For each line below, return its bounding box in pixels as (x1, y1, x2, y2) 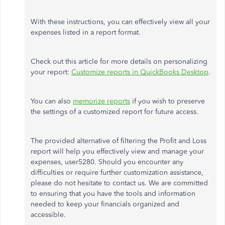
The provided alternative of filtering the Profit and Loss (31, 137, 206, 145)
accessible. (31, 210, 68, 219)
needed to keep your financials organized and (31, 200, 179, 208)
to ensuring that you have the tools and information (31, 189, 195, 198)
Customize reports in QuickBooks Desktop (71, 68, 208, 76)
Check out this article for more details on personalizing (31, 57, 207, 66)
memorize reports (73, 97, 130, 105)
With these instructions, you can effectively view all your (31, 18, 210, 26)
